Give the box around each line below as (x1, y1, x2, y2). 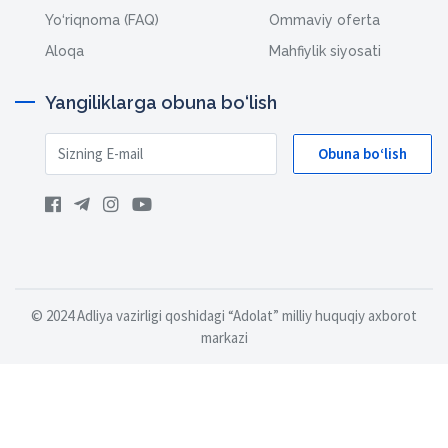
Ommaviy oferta (269, 11, 380, 28)
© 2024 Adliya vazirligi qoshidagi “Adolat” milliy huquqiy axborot (31, 305, 417, 325)
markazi (200, 327, 248, 347)
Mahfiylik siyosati (269, 42, 381, 59)
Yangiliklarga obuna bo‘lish (45, 91, 277, 113)
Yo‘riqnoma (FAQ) (45, 11, 159, 28)
